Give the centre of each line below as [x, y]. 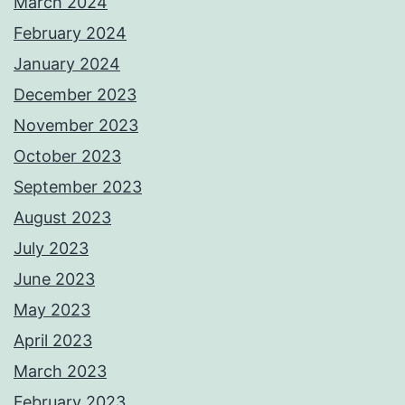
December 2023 [75, 95]
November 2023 [76, 126]
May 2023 [52, 310]
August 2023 [62, 218]
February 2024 [70, 33]
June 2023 [54, 279]
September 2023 [78, 187]
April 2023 [53, 341]
